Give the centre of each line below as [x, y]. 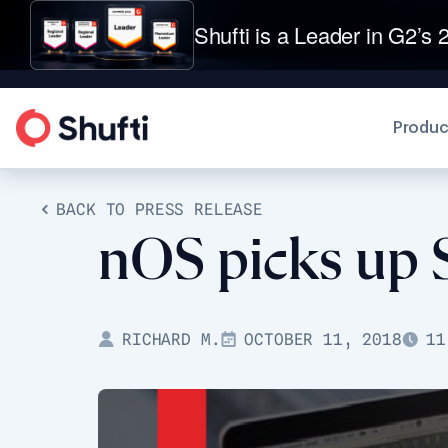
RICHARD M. [171, 339]
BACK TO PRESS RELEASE [159, 209]
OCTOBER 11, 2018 [323, 339]
